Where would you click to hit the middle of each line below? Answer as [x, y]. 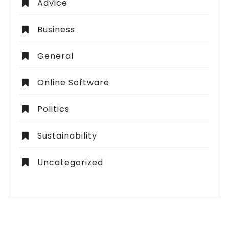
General [56, 56]
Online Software [74, 83]
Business [56, 30]
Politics [54, 109]
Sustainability [67, 136]
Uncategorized [71, 163]
